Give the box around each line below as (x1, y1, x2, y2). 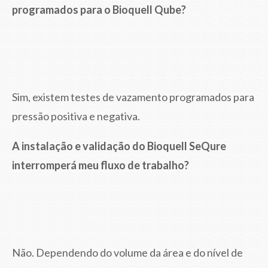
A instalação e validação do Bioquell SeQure (12, 139, 226, 153)
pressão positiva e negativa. (12, 109, 140, 123)
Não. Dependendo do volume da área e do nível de (12, 245, 243, 259)
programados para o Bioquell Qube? (12, 2, 186, 16)
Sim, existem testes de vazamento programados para (12, 90, 254, 103)
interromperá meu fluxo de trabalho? (12, 158, 189, 172)
